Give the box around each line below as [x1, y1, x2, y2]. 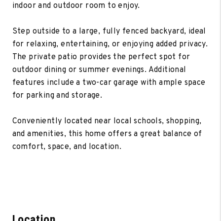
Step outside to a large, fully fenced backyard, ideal [12, 26, 206, 37]
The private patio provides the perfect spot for [12, 52, 190, 62]
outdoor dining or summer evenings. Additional [12, 65, 186, 75]
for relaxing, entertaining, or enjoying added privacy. [12, 39, 208, 49]
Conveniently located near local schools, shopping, [12, 116, 202, 126]
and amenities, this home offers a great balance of [12, 129, 202, 139]
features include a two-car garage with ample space [12, 77, 206, 88]
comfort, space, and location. [12, 142, 122, 152]
